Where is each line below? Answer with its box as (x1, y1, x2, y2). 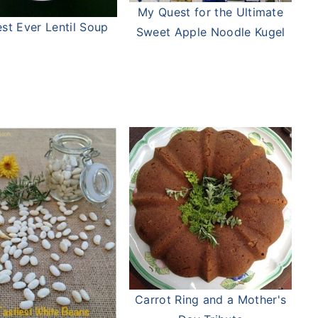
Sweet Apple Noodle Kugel (136, 25, 285, 40)
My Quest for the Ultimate (138, 5, 284, 20)
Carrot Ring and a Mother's (134, 292, 287, 307)
